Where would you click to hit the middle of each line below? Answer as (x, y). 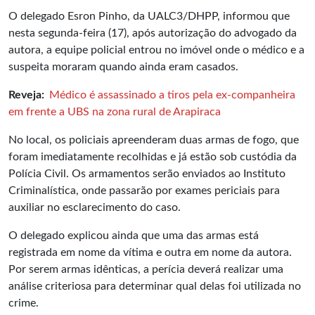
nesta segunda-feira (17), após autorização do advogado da (153, 33)
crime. (24, 303)
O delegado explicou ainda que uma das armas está (134, 235)
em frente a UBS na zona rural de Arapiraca (115, 111)
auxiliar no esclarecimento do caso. (95, 207)
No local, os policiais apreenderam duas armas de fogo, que (154, 140)
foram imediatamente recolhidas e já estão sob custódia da (153, 156)
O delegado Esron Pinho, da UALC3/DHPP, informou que (149, 16)
